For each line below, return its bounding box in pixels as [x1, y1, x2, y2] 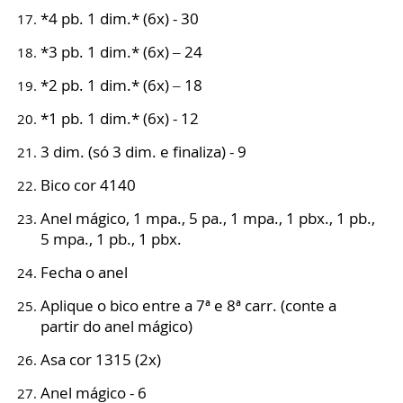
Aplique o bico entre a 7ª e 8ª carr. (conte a [40, 295, 336, 317]
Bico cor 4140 [40, 175, 136, 196]
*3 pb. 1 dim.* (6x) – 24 [40, 41, 202, 63]
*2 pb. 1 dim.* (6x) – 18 [40, 75, 202, 96]
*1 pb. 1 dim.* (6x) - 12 [40, 108, 199, 130]
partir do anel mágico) [40, 316, 193, 337]
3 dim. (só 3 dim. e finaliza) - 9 [40, 141, 246, 163]
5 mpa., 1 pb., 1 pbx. [40, 228, 182, 250]
